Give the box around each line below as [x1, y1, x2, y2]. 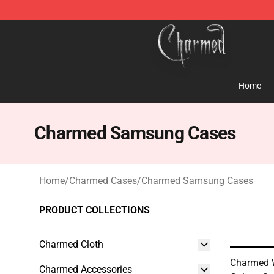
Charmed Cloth [39, 239, 103, 250]
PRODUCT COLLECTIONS [39, 204, 150, 216]
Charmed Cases [69, 175, 137, 187]
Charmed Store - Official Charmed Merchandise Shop [39, 23, 265, 34]
